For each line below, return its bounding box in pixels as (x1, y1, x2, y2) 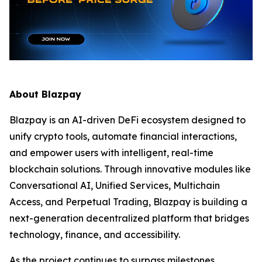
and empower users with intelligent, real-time (9, 147, 213, 158)
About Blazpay (9, 88, 81, 100)
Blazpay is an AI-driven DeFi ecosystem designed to (9, 114, 246, 126)
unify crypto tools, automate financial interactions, (9, 130, 237, 142)
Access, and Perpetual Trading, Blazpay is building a (9, 196, 247, 208)
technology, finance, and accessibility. (9, 229, 180, 240)
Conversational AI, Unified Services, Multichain (9, 180, 220, 191)
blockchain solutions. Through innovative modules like (9, 163, 251, 175)
